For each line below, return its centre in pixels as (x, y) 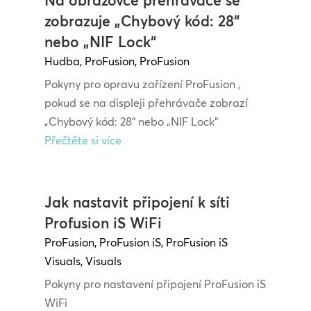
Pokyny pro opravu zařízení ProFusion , (142, 84)
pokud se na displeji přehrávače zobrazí (146, 103)
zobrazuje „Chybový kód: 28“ (142, 21)
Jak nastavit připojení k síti (137, 202)
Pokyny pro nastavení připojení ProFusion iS (155, 284)
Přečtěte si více (83, 141)
